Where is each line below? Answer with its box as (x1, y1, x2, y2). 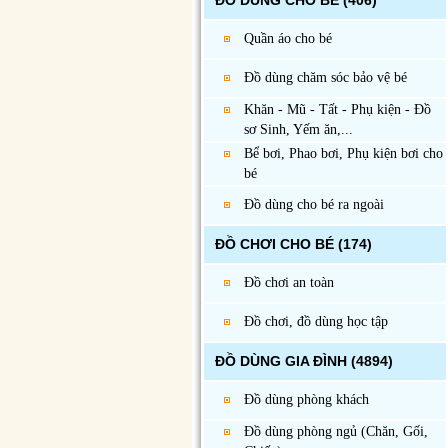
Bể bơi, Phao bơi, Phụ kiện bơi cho (244, 146, 443, 161)
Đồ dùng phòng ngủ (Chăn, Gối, (244, 424, 428, 439)
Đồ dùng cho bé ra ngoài (244, 197, 384, 212)
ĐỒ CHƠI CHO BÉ (215, 236, 334, 252)
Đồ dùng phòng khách (244, 392, 369, 407)
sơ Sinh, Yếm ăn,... (244, 122, 353, 137)
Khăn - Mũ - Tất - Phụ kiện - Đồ (244, 102, 431, 117)
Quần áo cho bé (244, 31, 332, 46)
